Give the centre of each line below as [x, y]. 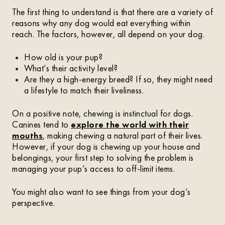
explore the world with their [130, 124]
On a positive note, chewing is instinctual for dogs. [102, 113]
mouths [27, 135]
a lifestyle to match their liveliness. [84, 90]
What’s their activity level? [71, 68]
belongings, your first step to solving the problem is [103, 157]
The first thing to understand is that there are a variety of [113, 12]
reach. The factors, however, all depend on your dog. [108, 34]
